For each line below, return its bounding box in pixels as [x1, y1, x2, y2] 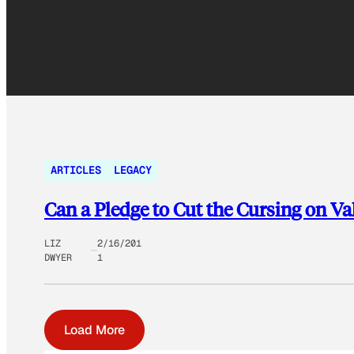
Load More [64, 322, 125, 339]
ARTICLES [51, 163, 101, 178]
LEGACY [114, 163, 152, 178]
